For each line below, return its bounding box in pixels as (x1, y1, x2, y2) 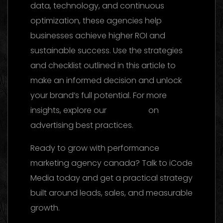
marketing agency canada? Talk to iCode (30, 157, 193, 169)
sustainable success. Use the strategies (30, 44, 183, 56)
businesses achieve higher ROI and (30, 29, 165, 41)
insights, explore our (30, 104, 109, 116)
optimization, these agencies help (30, 14, 162, 26)
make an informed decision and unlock (30, 74, 182, 86)
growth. (30, 202, 60, 214)
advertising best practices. (30, 119, 133, 131)
